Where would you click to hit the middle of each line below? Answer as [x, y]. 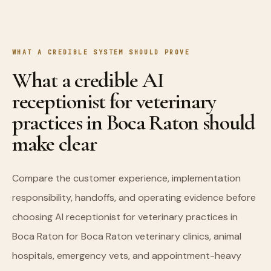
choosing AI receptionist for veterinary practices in [125, 217]
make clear [54, 144]
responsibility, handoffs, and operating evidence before [134, 198]
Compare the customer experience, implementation [126, 178]
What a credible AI [88, 80]
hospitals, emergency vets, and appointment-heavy [127, 256]
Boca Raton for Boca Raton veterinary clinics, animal [127, 236]
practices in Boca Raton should [134, 122]
